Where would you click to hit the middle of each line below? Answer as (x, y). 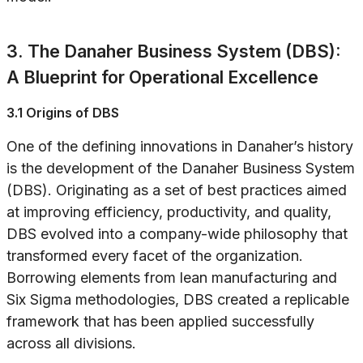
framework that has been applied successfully (160, 322)
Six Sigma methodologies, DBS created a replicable (178, 300)
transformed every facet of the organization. (155, 256)
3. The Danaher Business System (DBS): (174, 51)
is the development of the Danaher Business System (181, 169)
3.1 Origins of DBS (63, 113)
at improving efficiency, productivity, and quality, (169, 212)
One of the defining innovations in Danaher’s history (180, 147)
